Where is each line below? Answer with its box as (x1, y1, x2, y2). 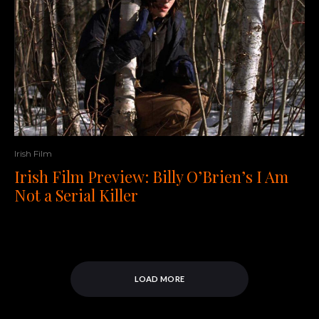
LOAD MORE (134, 274, 185, 284)
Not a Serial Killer (14, 184, 138, 206)
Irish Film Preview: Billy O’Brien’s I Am (14, 166, 288, 188)
